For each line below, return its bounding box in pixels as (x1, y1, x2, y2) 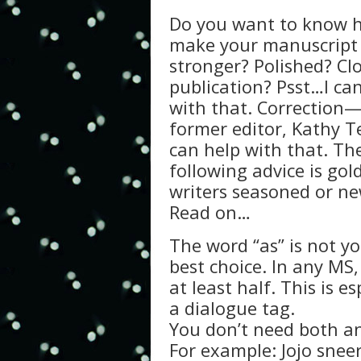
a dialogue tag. (169, 296, 295, 320)
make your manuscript (169, 32, 358, 56)
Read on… (169, 200, 251, 224)
